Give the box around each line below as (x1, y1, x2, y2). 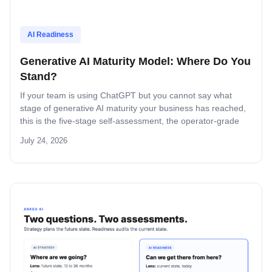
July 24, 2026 (20, 136, 67, 146)
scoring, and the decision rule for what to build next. (20, 129, 218, 139)
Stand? (20, 70, 57, 83)
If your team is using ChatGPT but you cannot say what (20, 90, 232, 101)
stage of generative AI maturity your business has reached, (20, 103, 246, 114)
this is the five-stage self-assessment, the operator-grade (20, 116, 239, 126)
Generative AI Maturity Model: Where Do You (20, 55, 251, 68)
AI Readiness (27, 30, 73, 39)
